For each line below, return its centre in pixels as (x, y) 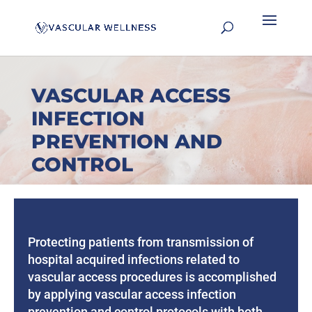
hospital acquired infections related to (134, 260)
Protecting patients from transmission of (141, 242)
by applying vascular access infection (132, 295)
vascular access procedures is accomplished (153, 277)
